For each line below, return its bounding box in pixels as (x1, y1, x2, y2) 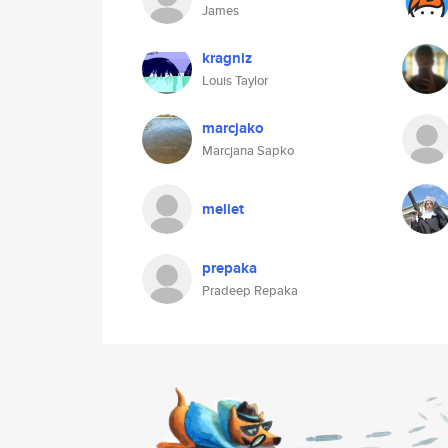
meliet (202, 198, 244, 220)
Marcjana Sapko (202, 141, 294, 160)
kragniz (202, 47, 252, 69)
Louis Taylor (202, 71, 268, 90)
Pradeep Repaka (202, 281, 298, 300)
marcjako (202, 117, 264, 139)
